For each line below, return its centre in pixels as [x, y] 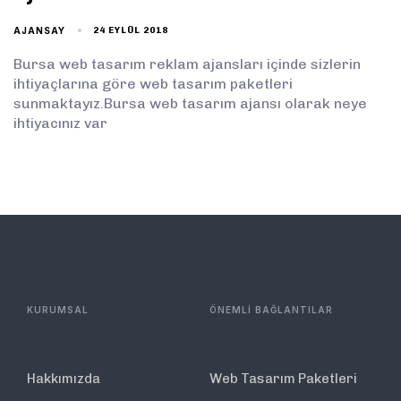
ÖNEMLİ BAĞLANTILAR [271, 309]
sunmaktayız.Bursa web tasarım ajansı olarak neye [190, 103]
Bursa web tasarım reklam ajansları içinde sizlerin [187, 64]
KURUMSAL [58, 309]
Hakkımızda [64, 378]
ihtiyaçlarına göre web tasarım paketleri [153, 83]
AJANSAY [39, 30]
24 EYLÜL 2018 [131, 30]
